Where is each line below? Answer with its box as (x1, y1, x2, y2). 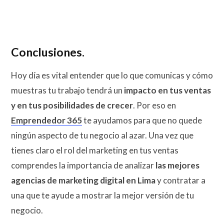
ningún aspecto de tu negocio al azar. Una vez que (11, 129, 193, 140)
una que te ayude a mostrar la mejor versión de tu (11, 189, 194, 200)
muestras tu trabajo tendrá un (11, 84, 124, 95)
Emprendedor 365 (11, 114, 82, 125)
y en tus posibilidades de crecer (11, 99, 133, 110)
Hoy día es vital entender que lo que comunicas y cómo (11, 69, 213, 80)
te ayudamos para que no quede (82, 114, 202, 125)
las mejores (155, 159, 199, 170)
